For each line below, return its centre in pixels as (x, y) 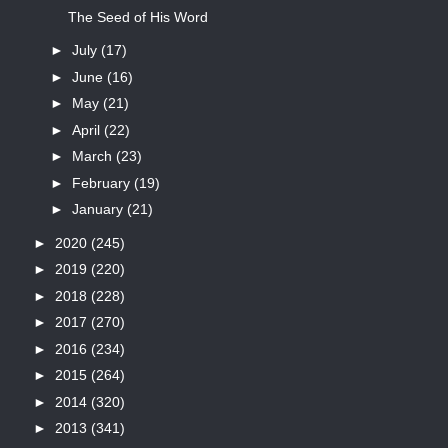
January (99, 209)
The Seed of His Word (137, 16)
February (102, 182)
